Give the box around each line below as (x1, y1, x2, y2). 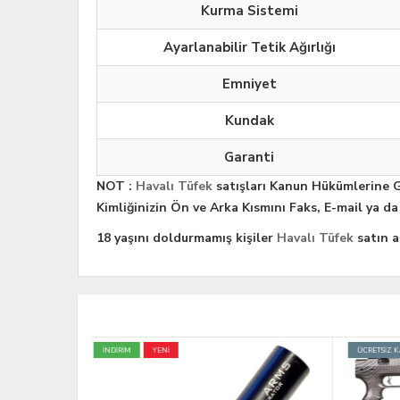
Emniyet (221, 75, 277, 94)
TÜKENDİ (198, 346, 232, 356)
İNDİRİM (254, 346, 282, 356)
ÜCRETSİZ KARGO (115, 346, 177, 356)
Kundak (224, 112, 274, 130)
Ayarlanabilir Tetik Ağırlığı (162, 38, 336, 57)
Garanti (224, 148, 274, 167)
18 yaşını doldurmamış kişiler (96, 229, 277, 247)
